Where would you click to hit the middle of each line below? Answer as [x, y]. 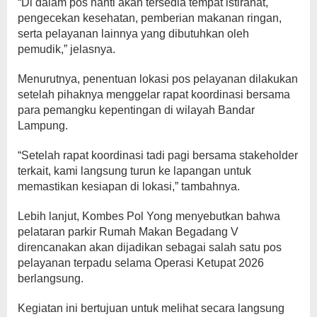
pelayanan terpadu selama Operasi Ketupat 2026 [141, 263]
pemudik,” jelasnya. [67, 49]
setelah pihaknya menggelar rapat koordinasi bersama [154, 94]
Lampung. [43, 125]
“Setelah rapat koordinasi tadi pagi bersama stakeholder [158, 155]
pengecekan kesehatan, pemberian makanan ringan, [150, 18]
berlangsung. [51, 278]
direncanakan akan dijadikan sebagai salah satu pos [150, 247]
